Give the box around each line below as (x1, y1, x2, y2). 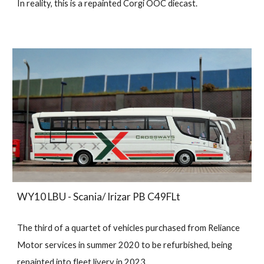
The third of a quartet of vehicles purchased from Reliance (17, 223, 240, 233)
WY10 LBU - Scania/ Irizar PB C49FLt (17, 190, 181, 203)
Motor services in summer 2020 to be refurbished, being (17, 240, 233, 250)
